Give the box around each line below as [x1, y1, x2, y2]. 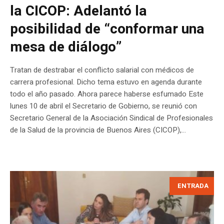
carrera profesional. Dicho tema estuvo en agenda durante [10, 76, 202, 87]
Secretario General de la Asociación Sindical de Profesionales [10, 112, 213, 123]
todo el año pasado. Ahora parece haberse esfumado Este [10, 88, 203, 99]
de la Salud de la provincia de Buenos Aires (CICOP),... [10, 124, 186, 135]
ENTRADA [177, 180, 208, 190]
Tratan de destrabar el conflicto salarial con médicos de [10, 64, 194, 75]
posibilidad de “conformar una [10, 18, 204, 39]
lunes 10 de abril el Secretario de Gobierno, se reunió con [10, 100, 197, 111]
